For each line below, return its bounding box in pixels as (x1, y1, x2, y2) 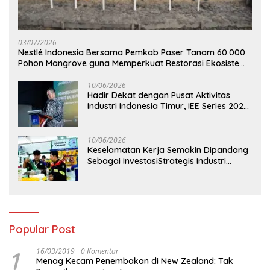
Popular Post (9, 222, 75, 237)
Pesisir (18, 69, 43, 80)
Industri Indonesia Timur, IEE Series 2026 (87, 101, 248, 112)
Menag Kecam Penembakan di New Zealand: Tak (36, 256, 233, 267)
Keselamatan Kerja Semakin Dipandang (87, 145, 248, 156)
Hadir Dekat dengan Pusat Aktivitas (87, 90, 230, 101)
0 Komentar (81, 246, 119, 257)
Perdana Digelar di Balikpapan (87, 111, 211, 123)
